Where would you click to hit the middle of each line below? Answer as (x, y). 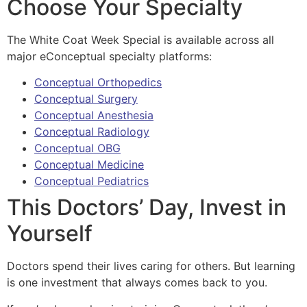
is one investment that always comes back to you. (139, 283)
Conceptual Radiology (92, 132)
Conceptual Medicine (89, 165)
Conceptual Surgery (86, 99)
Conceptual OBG (77, 148)
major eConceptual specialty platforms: (111, 56)
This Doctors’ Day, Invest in (147, 208)
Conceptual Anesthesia (94, 115)
